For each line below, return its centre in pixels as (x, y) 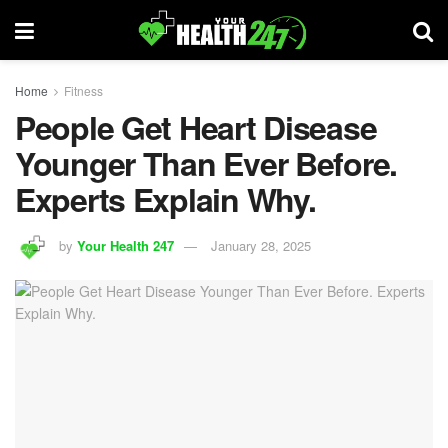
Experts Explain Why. (165, 199)
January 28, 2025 (261, 245)
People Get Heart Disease (196, 127)
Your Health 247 (125, 245)
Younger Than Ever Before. (206, 163)
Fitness (83, 90)
